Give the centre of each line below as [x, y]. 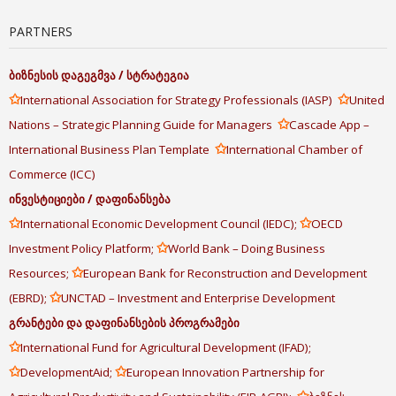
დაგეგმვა [88, 75]
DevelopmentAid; [68, 372]
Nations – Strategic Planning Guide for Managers [143, 124]
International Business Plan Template [112, 149]
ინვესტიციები [47, 198]
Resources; [40, 273]
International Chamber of [294, 149]
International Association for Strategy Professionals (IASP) [179, 99]
